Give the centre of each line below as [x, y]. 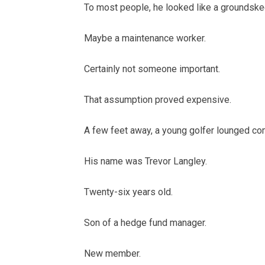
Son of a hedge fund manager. [145, 223]
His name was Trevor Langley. [146, 161]
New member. [112, 254]
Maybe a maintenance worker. [145, 38]
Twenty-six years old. [128, 192]
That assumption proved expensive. [158, 100]
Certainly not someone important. [152, 69]
